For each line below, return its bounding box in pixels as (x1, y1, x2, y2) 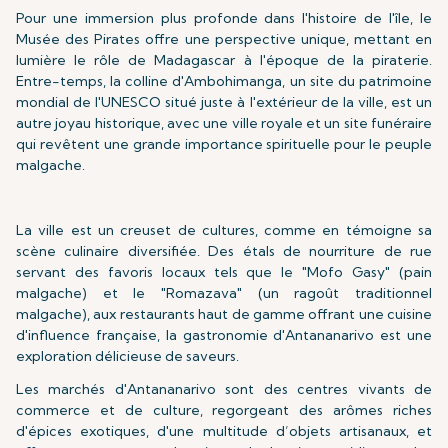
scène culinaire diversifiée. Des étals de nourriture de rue (16, 242, 432, 260)
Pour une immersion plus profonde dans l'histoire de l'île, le (16, 9, 432, 27)
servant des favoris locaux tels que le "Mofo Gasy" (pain (16, 263, 432, 281)
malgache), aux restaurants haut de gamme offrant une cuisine (16, 305, 432, 323)
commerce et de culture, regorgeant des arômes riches (16, 401, 432, 419)
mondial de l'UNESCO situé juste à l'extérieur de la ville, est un (16, 93, 432, 111)
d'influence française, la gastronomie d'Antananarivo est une (16, 326, 432, 344)
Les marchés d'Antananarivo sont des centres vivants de (16, 380, 432, 398)
